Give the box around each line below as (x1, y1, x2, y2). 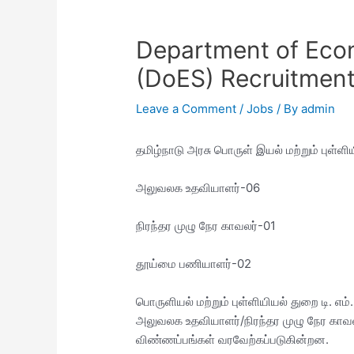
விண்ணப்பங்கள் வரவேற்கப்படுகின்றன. (136, 332, 330, 348)
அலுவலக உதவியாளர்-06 (136, 180, 261, 196)
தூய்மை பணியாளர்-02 (136, 256, 252, 272)
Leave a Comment (136, 101, 237, 117)
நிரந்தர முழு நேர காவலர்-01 (136, 218, 277, 234)
